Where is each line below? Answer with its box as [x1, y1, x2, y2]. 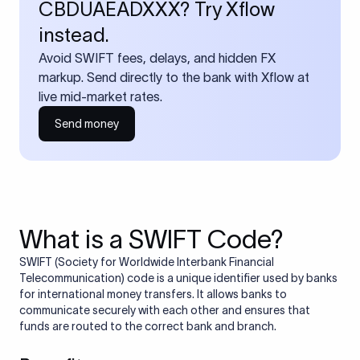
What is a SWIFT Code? [19, 225, 284, 253]
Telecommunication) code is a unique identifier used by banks [19, 272, 337, 284]
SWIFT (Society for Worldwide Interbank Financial [19, 256, 274, 268]
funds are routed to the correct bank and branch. [19, 320, 276, 333]
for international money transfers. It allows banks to [19, 288, 287, 301]
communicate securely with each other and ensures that [19, 304, 310, 317]
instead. [39, 24, 109, 46]
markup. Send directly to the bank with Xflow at [39, 70, 309, 84]
